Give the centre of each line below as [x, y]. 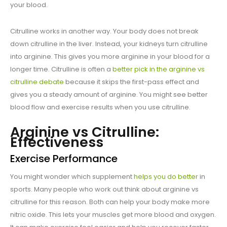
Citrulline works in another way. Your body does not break [104, 31]
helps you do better [166, 177]
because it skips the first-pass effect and [131, 82]
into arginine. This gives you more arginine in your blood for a [110, 57]
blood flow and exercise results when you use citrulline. [100, 107]
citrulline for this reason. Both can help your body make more [110, 202]
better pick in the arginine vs [159, 69]
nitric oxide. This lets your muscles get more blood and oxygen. [113, 215]
